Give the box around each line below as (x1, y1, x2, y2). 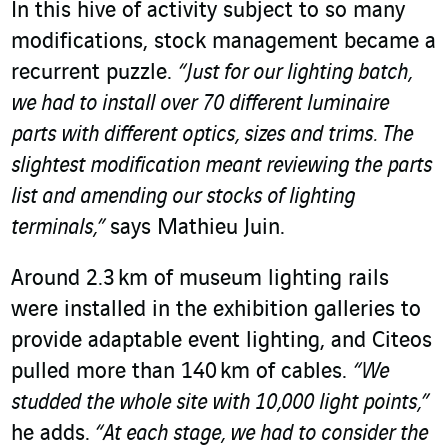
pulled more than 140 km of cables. (11, 360, 353, 385)
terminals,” (11, 216, 110, 241)
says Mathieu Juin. (110, 216, 285, 241)
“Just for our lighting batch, (178, 61, 412, 86)
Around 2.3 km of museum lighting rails (11, 267, 389, 292)
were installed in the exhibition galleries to (11, 298, 421, 323)
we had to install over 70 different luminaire (11, 92, 389, 117)
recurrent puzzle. (11, 61, 178, 86)
